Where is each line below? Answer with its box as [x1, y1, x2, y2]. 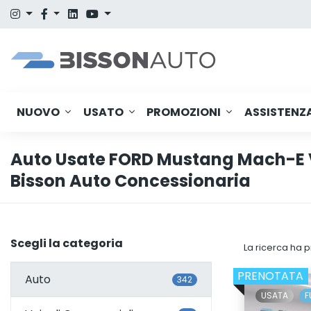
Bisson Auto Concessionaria [10, 169, 251, 192]
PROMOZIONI [146, 104, 221, 120]
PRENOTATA [237, 268, 304, 284]
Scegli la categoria [10, 235, 123, 251]
